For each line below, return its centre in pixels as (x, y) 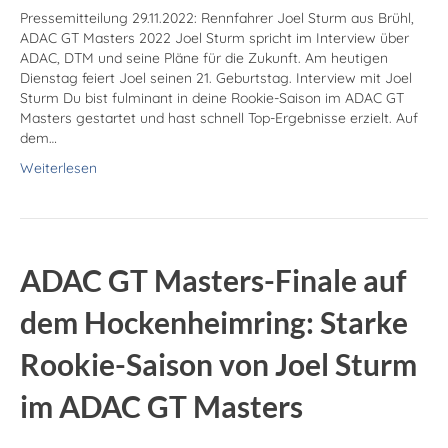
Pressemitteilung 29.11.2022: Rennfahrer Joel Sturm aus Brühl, (217, 18)
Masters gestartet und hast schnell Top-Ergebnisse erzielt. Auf (219, 118)
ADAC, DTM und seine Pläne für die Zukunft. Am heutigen (204, 58)
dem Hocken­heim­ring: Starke (214, 322)
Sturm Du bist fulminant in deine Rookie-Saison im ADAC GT (212, 98)
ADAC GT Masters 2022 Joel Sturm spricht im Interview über (214, 38)
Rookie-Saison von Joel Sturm (218, 364)
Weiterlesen (58, 168)
